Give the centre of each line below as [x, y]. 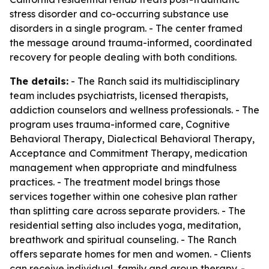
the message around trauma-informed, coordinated [131, 43]
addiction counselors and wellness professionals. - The [134, 110]
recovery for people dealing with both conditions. [123, 57]
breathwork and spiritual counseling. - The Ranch [123, 240]
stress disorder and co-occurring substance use [119, 14]
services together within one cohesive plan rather [123, 196]
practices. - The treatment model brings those [115, 182]
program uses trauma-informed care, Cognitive [120, 124]
